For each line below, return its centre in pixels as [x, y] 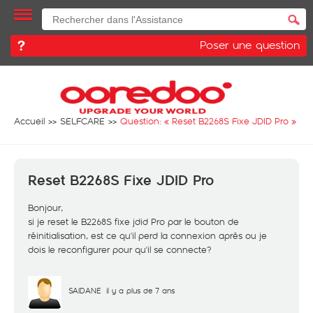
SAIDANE [85, 290]
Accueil [29, 121]
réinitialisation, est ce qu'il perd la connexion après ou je [147, 235]
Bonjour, [45, 208]
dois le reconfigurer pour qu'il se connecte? [120, 249]
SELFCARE [82, 121]
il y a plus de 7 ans [140, 290]
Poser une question [250, 44]
